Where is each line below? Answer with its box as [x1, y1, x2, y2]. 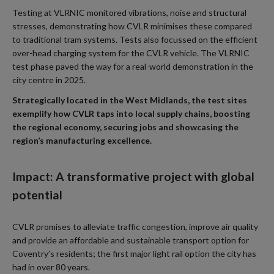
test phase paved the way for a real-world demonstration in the [12, 61, 253, 72]
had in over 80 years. [12, 261, 90, 272]
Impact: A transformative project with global [12, 169, 254, 184]
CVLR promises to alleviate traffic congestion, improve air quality [12, 221, 258, 232]
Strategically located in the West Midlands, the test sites [12, 94, 247, 105]
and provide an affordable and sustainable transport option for [12, 234, 249, 245]
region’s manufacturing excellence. [12, 135, 152, 146]
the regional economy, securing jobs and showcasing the [12, 121, 239, 132]
